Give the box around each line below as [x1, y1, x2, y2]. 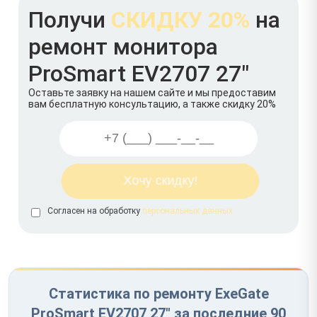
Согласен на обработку [47, 205, 142, 216]
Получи [28, 6, 111, 33]
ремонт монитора [28, 33, 218, 60]
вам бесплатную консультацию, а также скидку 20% [28, 98, 276, 110]
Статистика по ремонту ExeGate [48, 284, 269, 302]
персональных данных [142, 205, 233, 216]
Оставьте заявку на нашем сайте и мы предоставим [28, 86, 276, 98]
